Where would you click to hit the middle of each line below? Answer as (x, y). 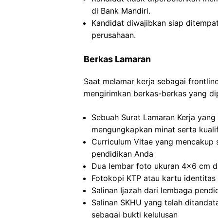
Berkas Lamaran (117, 59)
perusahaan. (114, 35)
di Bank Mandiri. (121, 11)
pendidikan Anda (122, 154)
